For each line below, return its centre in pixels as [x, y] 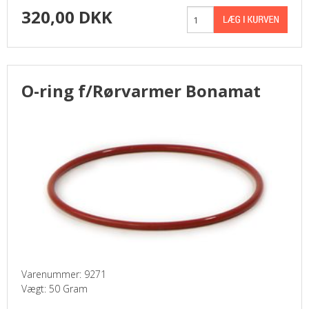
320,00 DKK [67, 17]
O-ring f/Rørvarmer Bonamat [141, 91]
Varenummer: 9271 [64, 274]
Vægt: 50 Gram [54, 289]
